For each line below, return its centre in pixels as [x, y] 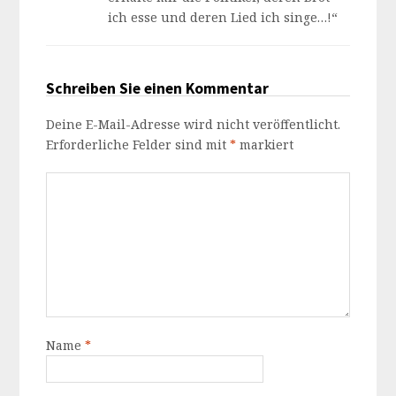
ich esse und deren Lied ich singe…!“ [223, 17]
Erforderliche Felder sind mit [138, 145]
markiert [265, 145]
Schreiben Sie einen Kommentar [158, 88]
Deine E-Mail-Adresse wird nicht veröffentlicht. [194, 124]
